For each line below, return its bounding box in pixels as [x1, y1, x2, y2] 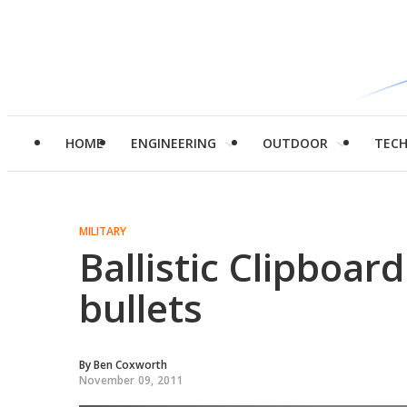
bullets [79, 282, 203, 333]
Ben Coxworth [94, 357, 167, 372]
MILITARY [79, 223, 126, 239]
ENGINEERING [131, 134, 216, 152]
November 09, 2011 [79, 372, 184, 388]
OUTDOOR [263, 134, 328, 152]
